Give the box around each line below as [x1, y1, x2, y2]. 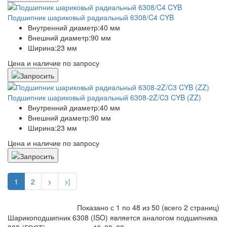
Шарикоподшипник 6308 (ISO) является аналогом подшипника [8, 212, 217, 222]
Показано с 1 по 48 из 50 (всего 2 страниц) [77, 202, 219, 212]
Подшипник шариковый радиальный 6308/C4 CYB [8, 12, 174, 22]
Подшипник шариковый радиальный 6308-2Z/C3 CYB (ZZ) [8, 92, 201, 103]
